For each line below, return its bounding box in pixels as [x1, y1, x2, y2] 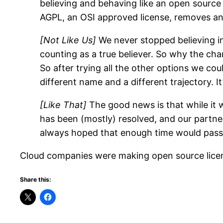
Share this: [20, 176, 51, 184]
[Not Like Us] [40, 35, 96, 46]
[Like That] [40, 100, 87, 111]
